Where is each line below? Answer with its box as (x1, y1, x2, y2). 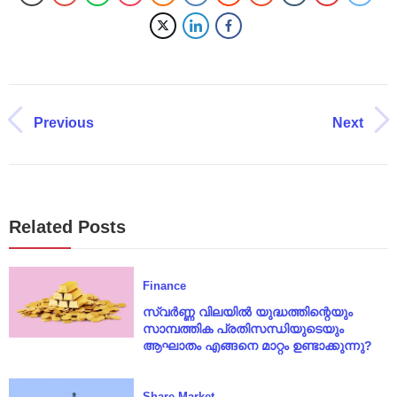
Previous (34, 114, 94, 130)
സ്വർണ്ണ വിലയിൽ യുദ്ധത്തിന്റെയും (142, 304, 353, 319)
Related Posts (9, 217, 126, 237)
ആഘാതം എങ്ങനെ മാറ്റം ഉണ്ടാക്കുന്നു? (142, 338, 372, 353)
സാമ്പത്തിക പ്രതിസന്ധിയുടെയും (142, 321, 344, 336)
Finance (142, 278, 186, 292)
